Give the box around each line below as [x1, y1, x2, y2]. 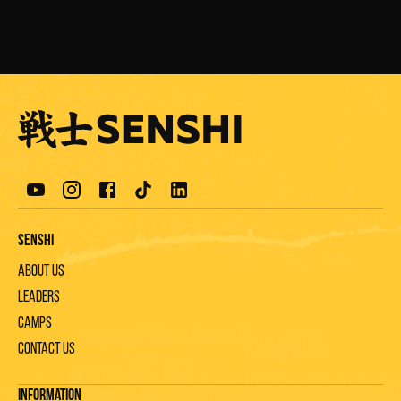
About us [18, 262, 64, 280]
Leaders [18, 288, 60, 306]
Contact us [18, 340, 75, 358]
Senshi [18, 232, 54, 250]
